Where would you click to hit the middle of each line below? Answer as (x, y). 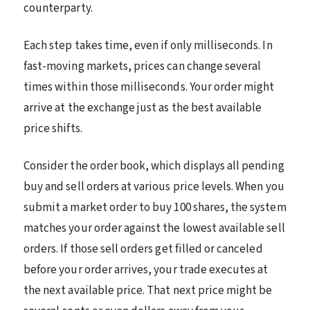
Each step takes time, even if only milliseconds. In (148, 45)
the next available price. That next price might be (148, 290)
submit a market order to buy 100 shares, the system (155, 207)
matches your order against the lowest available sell (154, 228)
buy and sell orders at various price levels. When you (154, 186)
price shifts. (53, 128)
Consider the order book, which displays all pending (154, 166)
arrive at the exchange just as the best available (143, 108)
